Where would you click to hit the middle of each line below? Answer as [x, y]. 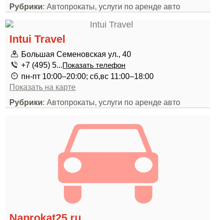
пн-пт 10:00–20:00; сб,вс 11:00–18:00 [88, 76]
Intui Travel [38, 39]
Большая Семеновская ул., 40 [76, 54]
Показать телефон [94, 65]
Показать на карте [43, 87]
